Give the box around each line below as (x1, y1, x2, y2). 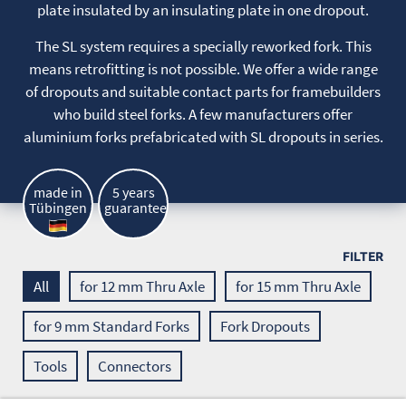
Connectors (98, 356, 171, 376)
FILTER (343, 249, 383, 265)
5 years (111, 183, 155, 201)
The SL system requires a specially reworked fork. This (34, 36, 372, 56)
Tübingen (29, 198, 87, 217)
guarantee (104, 198, 167, 217)
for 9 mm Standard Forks (34, 316, 189, 336)
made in (34, 183, 82, 201)
